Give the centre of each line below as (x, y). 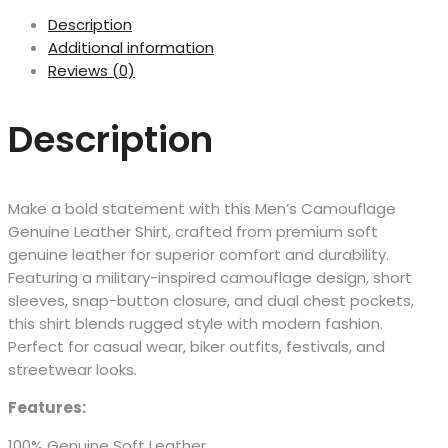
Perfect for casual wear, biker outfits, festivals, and (196, 346)
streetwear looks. (72, 369)
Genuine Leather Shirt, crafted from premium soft (193, 231)
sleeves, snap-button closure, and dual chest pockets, (211, 300)
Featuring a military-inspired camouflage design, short (210, 277)
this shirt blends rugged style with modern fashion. (195, 323)
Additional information (131, 48)
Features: (47, 407)
